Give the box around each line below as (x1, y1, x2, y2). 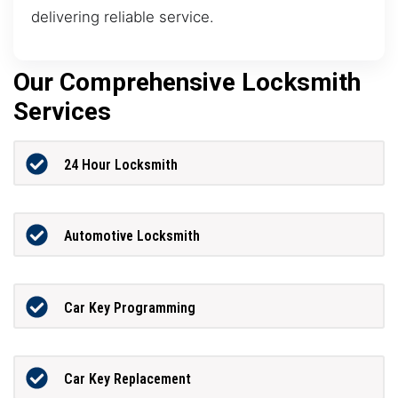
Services (13, 97, 111, 127)
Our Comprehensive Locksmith (13, 68, 361, 98)
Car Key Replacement (63, 370, 191, 388)
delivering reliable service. (31, 7, 214, 26)
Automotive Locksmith (63, 227, 200, 245)
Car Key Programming (63, 298, 195, 316)
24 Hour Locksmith (63, 155, 178, 173)
